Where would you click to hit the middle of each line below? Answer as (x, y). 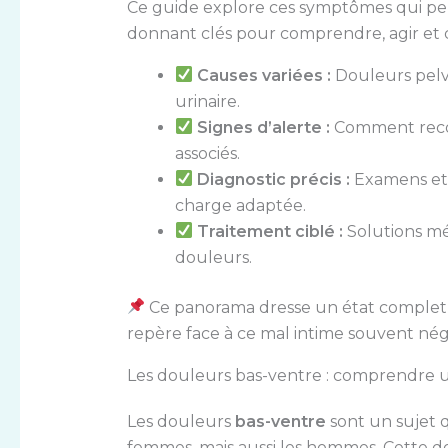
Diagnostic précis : (273, 179)
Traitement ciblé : (269, 231)
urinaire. (207, 101)
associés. (207, 153)
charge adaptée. (240, 205)
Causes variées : (263, 75)
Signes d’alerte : (263, 127)
